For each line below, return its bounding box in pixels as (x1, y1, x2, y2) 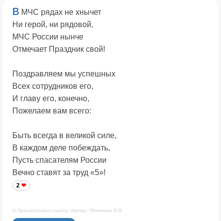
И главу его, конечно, (12, 94, 89, 103)
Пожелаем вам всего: (12, 107, 91, 115)
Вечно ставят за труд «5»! (12, 168, 106, 177)
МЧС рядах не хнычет (19, 8, 101, 17)
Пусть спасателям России (12, 156, 107, 165)
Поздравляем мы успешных (12, 70, 115, 78)
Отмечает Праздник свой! (12, 45, 105, 54)
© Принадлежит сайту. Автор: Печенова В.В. (12, 208, 123, 214)
